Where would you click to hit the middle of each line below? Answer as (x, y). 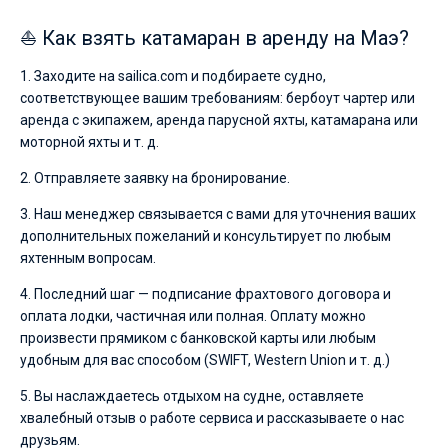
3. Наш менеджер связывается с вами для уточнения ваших (218, 214)
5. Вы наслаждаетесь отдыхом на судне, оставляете (192, 396)
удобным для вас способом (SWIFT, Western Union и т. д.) (205, 360)
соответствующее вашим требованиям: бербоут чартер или (217, 98)
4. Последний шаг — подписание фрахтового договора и (205, 294)
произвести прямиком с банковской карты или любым (198, 338)
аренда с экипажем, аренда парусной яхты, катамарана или (219, 120)
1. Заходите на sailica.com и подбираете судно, (173, 76)
